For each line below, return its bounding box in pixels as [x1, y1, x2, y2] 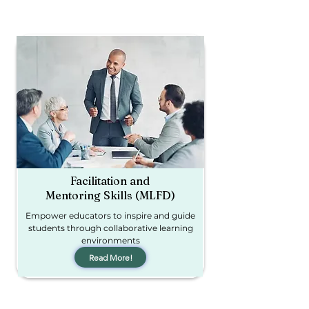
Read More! [88, 252, 132, 263]
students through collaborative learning [28, 223, 193, 233]
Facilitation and [70, 174, 150, 188]
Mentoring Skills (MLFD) [45, 188, 175, 202]
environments [81, 235, 140, 246]
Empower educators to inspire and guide [26, 210, 195, 221]
